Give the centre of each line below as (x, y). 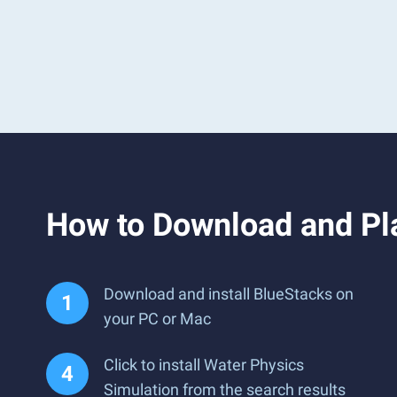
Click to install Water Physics (204, 365)
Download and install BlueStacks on (229, 294)
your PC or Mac (157, 319)
